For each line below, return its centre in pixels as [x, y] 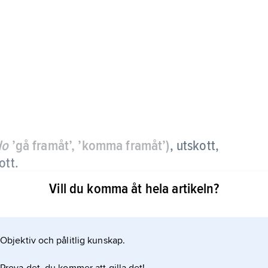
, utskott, [194, 146]
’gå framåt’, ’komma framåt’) [89, 146]
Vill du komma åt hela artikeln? [134, 189]
